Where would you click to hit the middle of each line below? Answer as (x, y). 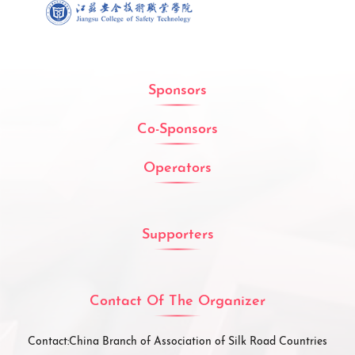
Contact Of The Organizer (177, 302)
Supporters (177, 235)
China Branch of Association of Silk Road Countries (198, 342)
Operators (177, 169)
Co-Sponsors (177, 130)
